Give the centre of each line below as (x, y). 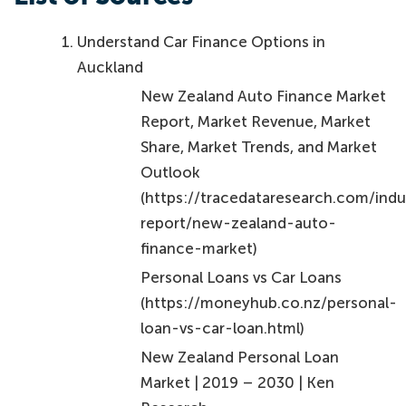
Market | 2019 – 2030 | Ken (238, 383)
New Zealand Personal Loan (240, 358)
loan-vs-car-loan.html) (223, 329)
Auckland (111, 67)
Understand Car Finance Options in (202, 41)
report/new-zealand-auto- (239, 223)
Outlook (171, 173)
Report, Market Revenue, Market (256, 122)
